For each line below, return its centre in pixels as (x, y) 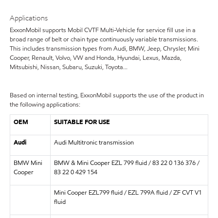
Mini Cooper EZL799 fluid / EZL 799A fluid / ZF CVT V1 (128, 192)
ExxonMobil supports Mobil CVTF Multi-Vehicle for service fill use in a (103, 30)
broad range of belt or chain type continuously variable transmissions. (104, 39)
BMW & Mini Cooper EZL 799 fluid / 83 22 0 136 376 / (127, 163)
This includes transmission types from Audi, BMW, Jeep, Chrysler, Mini (105, 48)
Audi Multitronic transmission (94, 142)
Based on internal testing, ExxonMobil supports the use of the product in (107, 95)
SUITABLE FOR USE (82, 122)
